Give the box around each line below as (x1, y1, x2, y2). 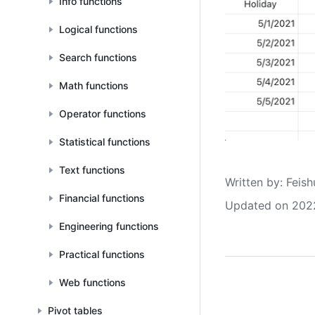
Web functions (59, 276, 126, 288)
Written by (225, 174, 280, 189)
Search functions (59, 51, 137, 63)
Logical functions (59, 23, 138, 35)
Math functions (59, 79, 129, 91)
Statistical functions (59, 136, 150, 148)
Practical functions (59, 248, 145, 260)
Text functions (59, 164, 125, 176)
